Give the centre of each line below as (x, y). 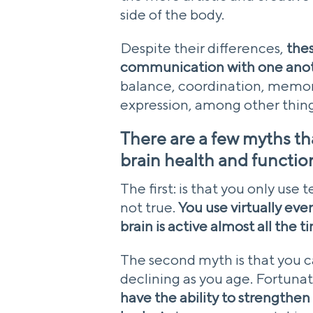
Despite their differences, (203, 48)
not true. (149, 208)
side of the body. (172, 15)
